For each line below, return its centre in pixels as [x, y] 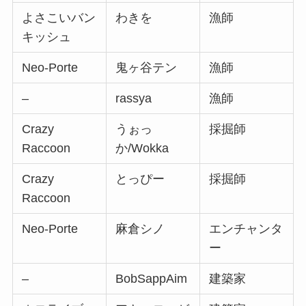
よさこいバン [59, 17]
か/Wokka [142, 148]
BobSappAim [152, 278]
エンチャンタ [246, 228]
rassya [134, 98]
